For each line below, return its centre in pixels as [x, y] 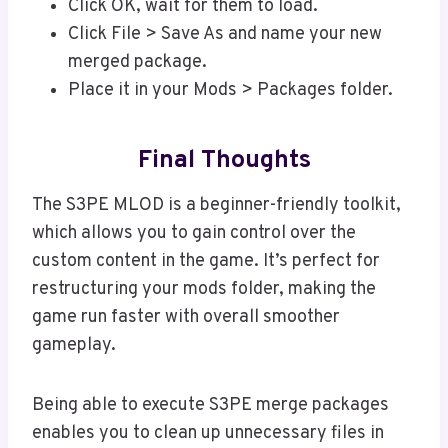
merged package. [137, 63]
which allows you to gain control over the [194, 234]
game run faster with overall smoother [186, 318]
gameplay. [74, 346]
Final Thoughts [224, 160]
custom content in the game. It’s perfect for [206, 262]
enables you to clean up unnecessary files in [208, 434]
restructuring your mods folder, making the [204, 290]
